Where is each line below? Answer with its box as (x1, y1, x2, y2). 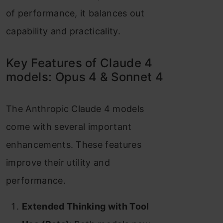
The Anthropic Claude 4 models (6, 104, 144, 114)
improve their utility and (6, 157, 111, 168)
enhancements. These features (6, 139, 141, 150)
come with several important (6, 121, 132, 132)
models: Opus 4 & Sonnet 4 (6, 70, 164, 84)
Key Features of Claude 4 (6, 56, 153, 70)
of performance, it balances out (6, 8, 144, 18)
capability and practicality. (6, 26, 120, 36)
